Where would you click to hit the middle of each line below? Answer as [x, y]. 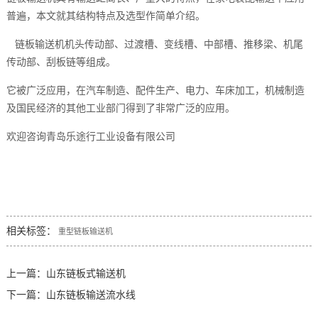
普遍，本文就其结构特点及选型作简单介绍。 [105, 16]
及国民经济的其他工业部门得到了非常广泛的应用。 [120, 109]
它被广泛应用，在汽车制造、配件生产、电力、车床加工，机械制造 [155, 91]
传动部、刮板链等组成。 [61, 62]
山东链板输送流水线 [91, 295]
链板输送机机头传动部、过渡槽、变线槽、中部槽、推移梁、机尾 [159, 45]
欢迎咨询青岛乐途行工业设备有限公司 [91, 137]
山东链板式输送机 [86, 274]
